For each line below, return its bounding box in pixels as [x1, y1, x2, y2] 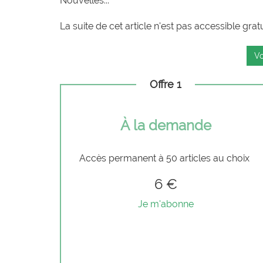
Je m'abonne [137, 198, 194, 210]
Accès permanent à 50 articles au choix [79, 152, 252, 164]
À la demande [120, 116, 211, 134]
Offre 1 [150, 77, 181, 90]
